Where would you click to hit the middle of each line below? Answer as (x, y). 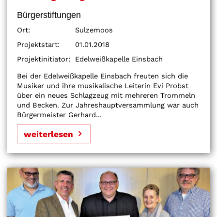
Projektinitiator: (44, 59)
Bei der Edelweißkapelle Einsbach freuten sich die (102, 76)
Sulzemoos (94, 30)
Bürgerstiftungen (49, 15)
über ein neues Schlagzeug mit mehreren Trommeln (106, 95)
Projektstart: (38, 44)
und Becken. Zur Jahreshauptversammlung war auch (108, 105)
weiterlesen (48, 134)
